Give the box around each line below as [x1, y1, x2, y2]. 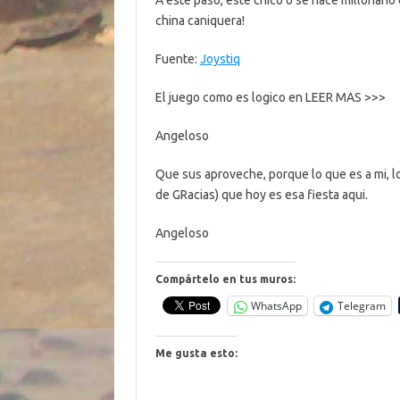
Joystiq [199, 52, 240, 66]
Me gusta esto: [154, 347, 237, 359]
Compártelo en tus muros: [154, 273, 296, 285]
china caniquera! [154, 13, 245, 28]
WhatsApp [250, 298, 302, 313]
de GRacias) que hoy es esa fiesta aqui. [154, 187, 368, 202]
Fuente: [154, 52, 200, 66]
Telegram [337, 298, 386, 313]
